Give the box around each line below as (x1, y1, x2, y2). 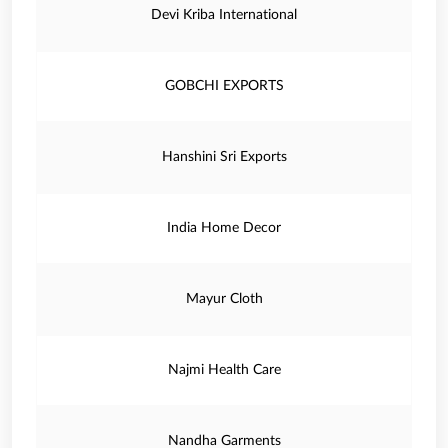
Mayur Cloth (185, 292, 263, 306)
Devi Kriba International (151, 8, 297, 22)
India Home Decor (167, 221, 281, 235)
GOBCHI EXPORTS (164, 79, 284, 93)
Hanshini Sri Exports (161, 150, 287, 164)
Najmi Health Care (167, 363, 281, 377)
